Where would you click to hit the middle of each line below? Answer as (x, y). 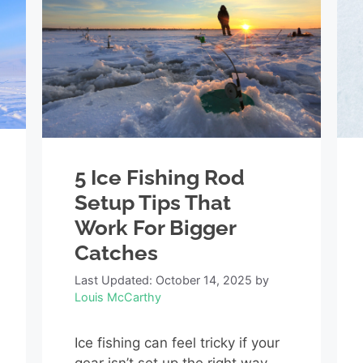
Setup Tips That (153, 203)
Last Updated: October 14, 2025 (164, 280)
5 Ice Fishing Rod (160, 178)
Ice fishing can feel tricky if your (177, 343)
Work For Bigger (156, 228)
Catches (117, 253)
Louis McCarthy (118, 297)
